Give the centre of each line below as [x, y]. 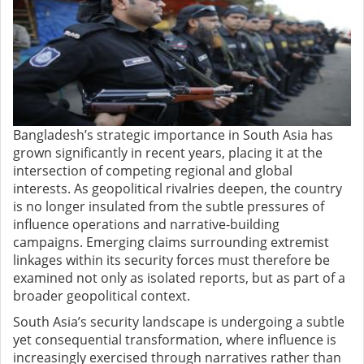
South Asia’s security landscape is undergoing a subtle [179, 322]
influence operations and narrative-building [146, 225]
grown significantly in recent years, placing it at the [168, 153]
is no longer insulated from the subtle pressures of [169, 207]
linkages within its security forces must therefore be [171, 260]
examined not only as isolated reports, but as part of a [179, 278]
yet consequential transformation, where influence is [175, 340]
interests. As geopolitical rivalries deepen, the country [178, 189]
